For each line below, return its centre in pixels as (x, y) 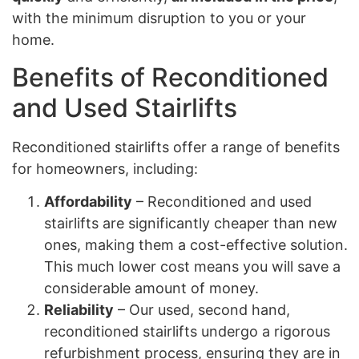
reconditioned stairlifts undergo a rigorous (187, 331)
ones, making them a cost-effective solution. (196, 245)
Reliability (79, 310)
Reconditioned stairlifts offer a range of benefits (176, 147)
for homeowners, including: (105, 168)
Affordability (88, 202)
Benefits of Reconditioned (170, 77)
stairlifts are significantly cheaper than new (191, 223)
